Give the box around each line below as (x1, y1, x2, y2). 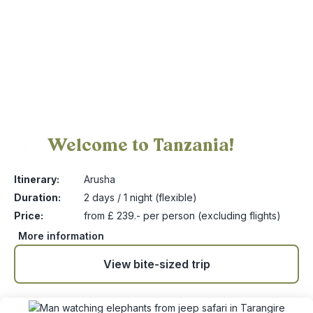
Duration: (14, 191, 61, 203)
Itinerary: (14, 173, 59, 185)
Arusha (84, 173, 115, 185)
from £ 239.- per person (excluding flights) (84, 210, 281, 221)
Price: (14, 210, 43, 221)
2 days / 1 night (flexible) (84, 191, 197, 203)
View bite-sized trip (103, 257, 210, 271)
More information (18, 229, 104, 242)
